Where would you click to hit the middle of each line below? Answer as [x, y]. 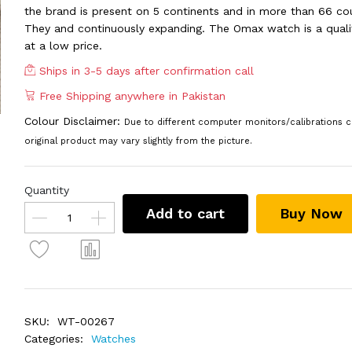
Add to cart [185, 213]
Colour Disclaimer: [74, 121]
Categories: [53, 339]
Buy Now [311, 213]
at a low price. [63, 46]
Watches [113, 339]
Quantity [46, 190]
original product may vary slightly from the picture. [138, 141]
